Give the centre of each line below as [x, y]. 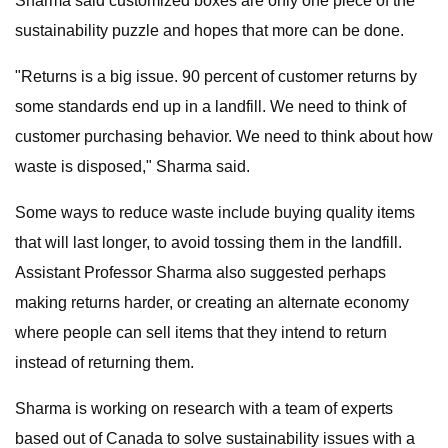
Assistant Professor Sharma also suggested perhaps [200, 272]
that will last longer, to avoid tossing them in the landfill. [208, 242]
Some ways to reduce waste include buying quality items [215, 212]
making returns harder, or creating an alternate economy [212, 302]
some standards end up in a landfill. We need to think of [210, 106]
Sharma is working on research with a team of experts [204, 408]
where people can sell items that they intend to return [201, 332]
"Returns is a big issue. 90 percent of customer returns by [216, 76]
